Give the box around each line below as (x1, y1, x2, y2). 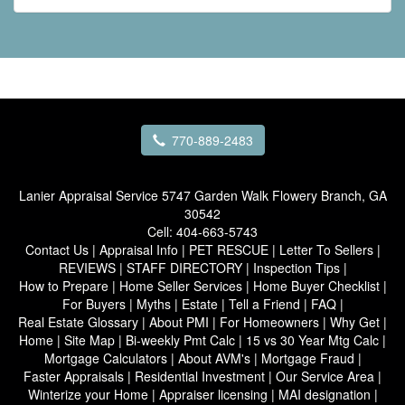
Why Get (330, 312, 380, 331)
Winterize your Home (27, 384, 148, 403)
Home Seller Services (118, 276, 242, 295)
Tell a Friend (228, 294, 300, 313)
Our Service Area (276, 366, 374, 385)
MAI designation (278, 384, 371, 403)
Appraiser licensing (158, 384, 268, 403)
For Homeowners (220, 312, 319, 331)
